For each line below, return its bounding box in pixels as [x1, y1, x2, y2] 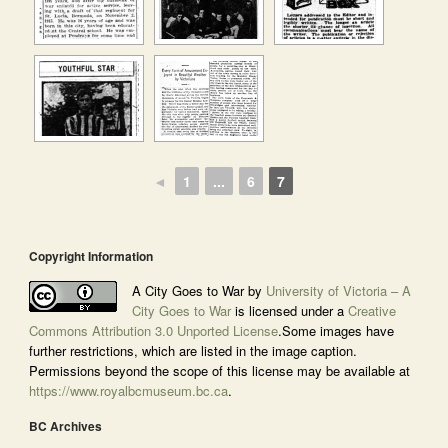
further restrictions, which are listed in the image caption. [28, 341, 357, 360]
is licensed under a [230, 301, 348, 320]
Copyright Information [28, 247, 153, 265]
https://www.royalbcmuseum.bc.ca [28, 381, 228, 400]
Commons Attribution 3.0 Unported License [28, 321, 278, 340]
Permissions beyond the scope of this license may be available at [28, 361, 410, 380]
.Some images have [277, 321, 394, 340]
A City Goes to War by [131, 281, 266, 300]
